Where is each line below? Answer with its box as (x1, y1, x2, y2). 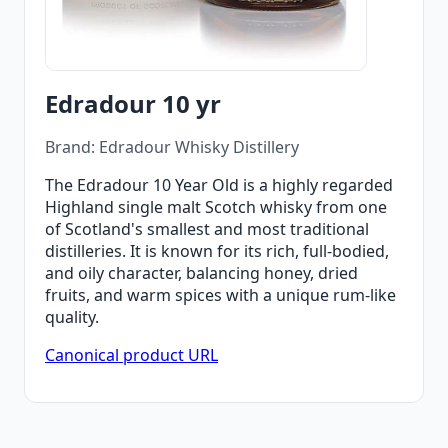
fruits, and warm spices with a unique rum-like (45, 283, 396, 306)
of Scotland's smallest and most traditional (45, 217, 369, 240)
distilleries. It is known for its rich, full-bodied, (45, 239, 389, 262)
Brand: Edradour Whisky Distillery (45, 135, 299, 158)
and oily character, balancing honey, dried (45, 261, 358, 284)
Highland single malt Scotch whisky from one (45, 195, 387, 218)
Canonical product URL (45, 343, 218, 366)
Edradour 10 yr (45, 86, 221, 120)
